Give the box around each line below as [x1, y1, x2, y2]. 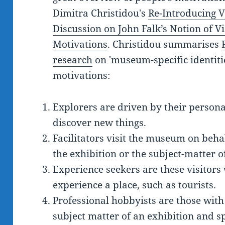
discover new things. [53, 116, 147, 130]
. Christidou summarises [107, 38, 222, 51]
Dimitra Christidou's [53, 7, 149, 20]
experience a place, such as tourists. [53, 178, 216, 192]
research [53, 53, 93, 67]
